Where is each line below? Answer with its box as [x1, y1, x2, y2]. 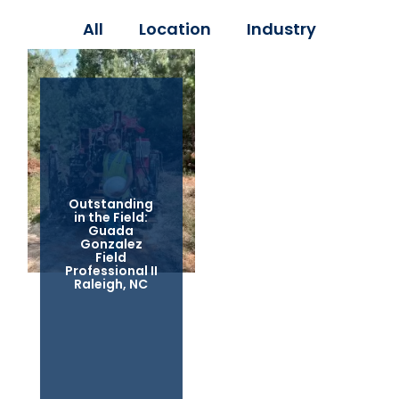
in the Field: [74, 208, 149, 226]
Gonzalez [79, 234, 142, 253]
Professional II [64, 261, 158, 280]
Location [139, 17, 211, 40]
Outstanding [69, 194, 154, 213]
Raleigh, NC [74, 274, 149, 293]
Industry [247, 17, 316, 40]
